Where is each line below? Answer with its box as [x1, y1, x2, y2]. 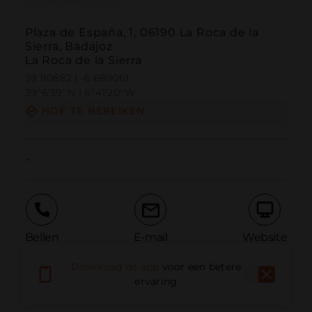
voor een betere [162, 260, 242, 274]
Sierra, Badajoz [24, 40, 113, 54]
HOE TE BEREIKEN [41, 104, 146, 118]
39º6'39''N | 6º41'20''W [24, 86, 136, 100]
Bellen [24, 230, 59, 244]
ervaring [134, 275, 178, 288]
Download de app [70, 260, 159, 274]
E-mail [133, 230, 168, 244]
